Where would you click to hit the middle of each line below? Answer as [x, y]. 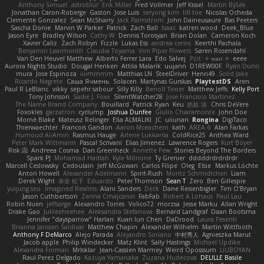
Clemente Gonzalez [36, 20]
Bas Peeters [241, 20]
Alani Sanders [120, 188]
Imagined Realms [70, 188]
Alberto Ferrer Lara [124, 58]
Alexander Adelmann [95, 173]
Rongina [205, 119]
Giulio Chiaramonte [185, 112]
